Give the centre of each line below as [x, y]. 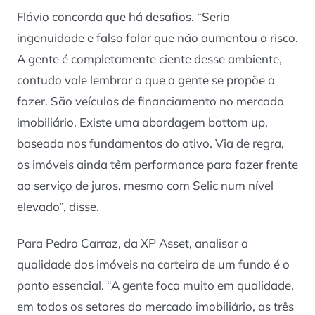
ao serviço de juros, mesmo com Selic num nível [145, 185]
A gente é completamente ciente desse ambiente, [149, 58]
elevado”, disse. [58, 206]
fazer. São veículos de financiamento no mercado [150, 101]
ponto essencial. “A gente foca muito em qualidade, [155, 285]
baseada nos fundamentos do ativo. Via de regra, [150, 143]
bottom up [237, 122]
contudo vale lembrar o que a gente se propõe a [146, 79]
